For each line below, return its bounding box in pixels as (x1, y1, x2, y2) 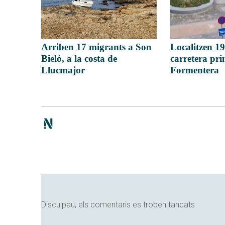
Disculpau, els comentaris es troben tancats (41, 199, 195, 209)
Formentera (170, 64, 219, 75)
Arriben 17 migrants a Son (41, 41, 152, 52)
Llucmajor (41, 64, 85, 75)
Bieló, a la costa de (41, 53, 117, 64)
